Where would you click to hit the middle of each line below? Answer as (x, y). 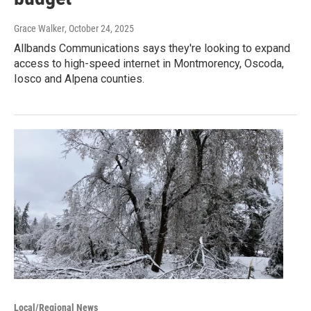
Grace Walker (39, 28)
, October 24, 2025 (99, 28)
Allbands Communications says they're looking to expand (152, 48)
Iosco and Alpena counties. (79, 78)
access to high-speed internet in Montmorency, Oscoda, (149, 63)
